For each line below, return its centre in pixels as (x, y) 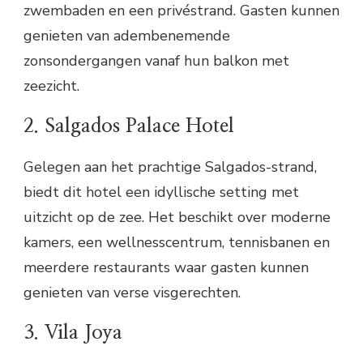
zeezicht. (51, 85)
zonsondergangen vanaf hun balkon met (156, 60)
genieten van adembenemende (127, 35)
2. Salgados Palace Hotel (129, 126)
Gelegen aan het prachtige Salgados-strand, (170, 167)
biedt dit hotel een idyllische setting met (161, 192)
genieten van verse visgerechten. (132, 292)
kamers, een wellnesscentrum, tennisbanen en (177, 242)
